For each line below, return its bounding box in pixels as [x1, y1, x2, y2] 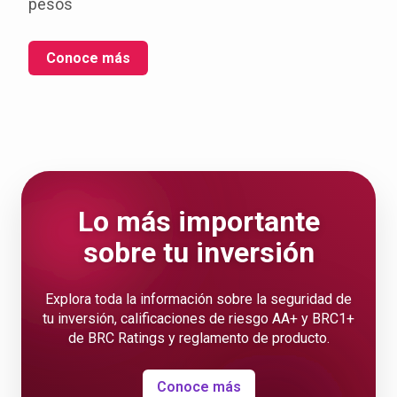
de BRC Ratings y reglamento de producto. [67, 330, 330, 346]
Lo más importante [77, 205, 320, 238]
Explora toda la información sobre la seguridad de [45, 291, 352, 307]
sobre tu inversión [82, 236, 315, 269]
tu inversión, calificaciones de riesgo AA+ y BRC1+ [43, 310, 354, 327]
